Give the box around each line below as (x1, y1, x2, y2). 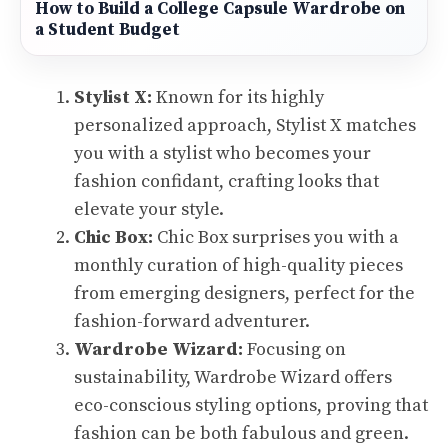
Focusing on (243, 338, 346, 361)
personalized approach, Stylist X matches (74, 114, 416, 137)
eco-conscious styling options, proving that (74, 394, 428, 417)
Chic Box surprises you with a (153, 226, 399, 249)
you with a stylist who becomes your (74, 142, 371, 165)
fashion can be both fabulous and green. (74, 422, 409, 445)
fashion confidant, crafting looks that (74, 170, 379, 193)
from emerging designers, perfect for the (74, 282, 415, 305)
